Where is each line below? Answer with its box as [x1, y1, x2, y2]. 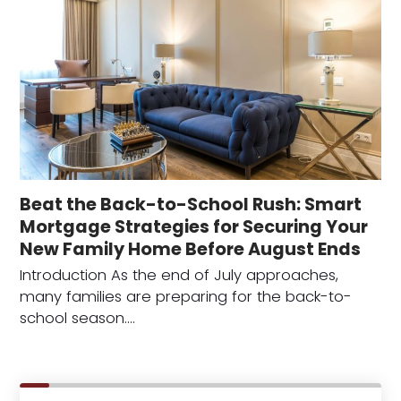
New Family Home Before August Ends [20, 236, 362, 261]
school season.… [20, 307, 136, 328]
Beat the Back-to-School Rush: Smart [20, 192, 363, 217]
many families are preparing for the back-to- [20, 286, 353, 307]
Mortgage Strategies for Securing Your [20, 214, 369, 239]
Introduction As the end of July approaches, [20, 264, 339, 286]
